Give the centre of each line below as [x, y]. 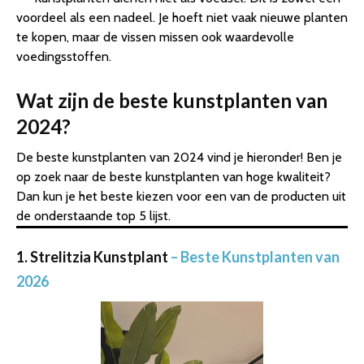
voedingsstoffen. [64, 57]
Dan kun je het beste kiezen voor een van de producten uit [181, 197]
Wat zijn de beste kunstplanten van [172, 101]
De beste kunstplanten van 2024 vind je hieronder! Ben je [179, 158]
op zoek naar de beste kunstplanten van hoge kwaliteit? [173, 177]
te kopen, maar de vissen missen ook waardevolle [155, 37]
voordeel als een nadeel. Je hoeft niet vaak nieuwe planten [182, 18]
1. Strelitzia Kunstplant [92, 257]
